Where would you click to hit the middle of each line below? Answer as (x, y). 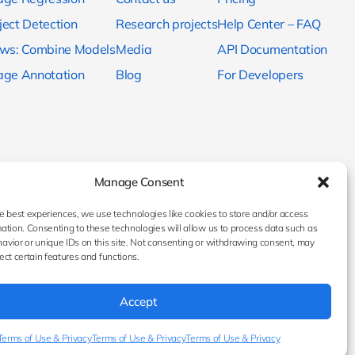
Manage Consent (139, 182)
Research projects (166, 24)
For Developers (260, 74)
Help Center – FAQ (269, 24)
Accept (139, 301)
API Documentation (272, 49)
